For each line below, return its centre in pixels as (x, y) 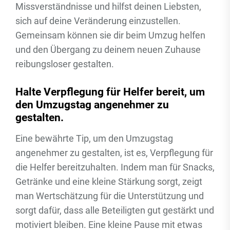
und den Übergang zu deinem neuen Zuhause (108, 50)
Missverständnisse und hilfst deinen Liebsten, (108, 6)
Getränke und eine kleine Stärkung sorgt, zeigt (109, 181)
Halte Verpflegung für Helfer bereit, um (110, 92)
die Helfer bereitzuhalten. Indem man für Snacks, (115, 167)
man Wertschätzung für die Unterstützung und (110, 196)
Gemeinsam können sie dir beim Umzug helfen (110, 35)
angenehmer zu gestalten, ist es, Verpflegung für (114, 153)
